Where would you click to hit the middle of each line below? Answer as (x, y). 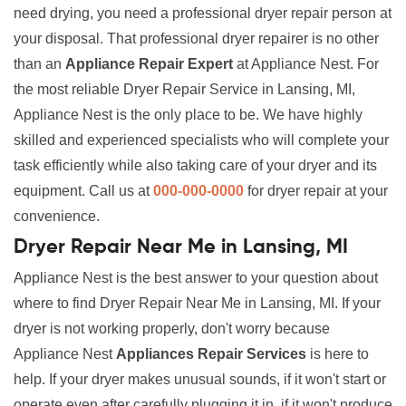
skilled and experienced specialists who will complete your (201, 140)
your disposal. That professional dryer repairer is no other (196, 39)
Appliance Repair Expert (149, 64)
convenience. (57, 217)
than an (39, 64)
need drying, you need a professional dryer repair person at (203, 14)
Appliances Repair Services (211, 354)
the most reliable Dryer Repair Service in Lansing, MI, (184, 90)
